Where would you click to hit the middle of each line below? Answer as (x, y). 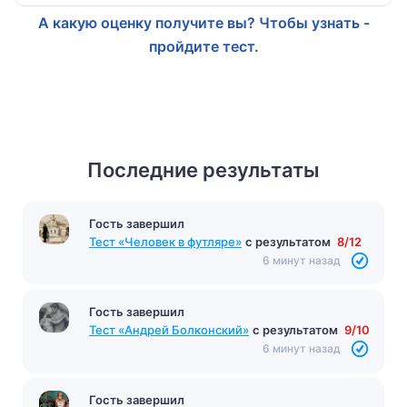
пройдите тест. (203, 46)
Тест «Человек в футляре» (165, 241)
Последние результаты (203, 169)
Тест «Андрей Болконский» (169, 329)
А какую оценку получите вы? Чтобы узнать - (203, 22)
